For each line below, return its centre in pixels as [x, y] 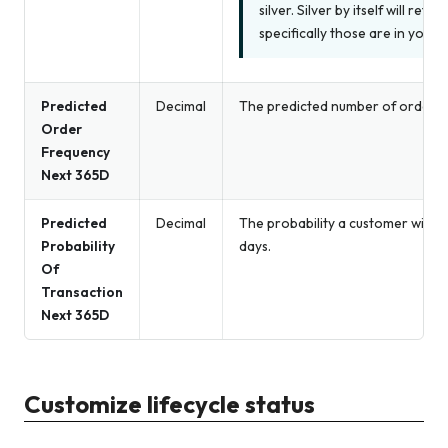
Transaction [82, 292]
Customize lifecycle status [169, 404]
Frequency [75, 152]
